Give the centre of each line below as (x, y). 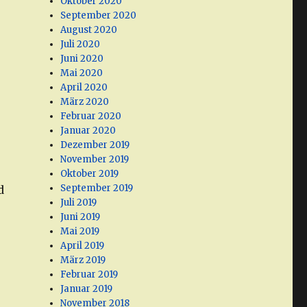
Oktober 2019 (90, 174)
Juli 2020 (81, 45)
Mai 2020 (82, 73)
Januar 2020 (88, 131)
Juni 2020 (82, 59)
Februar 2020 (91, 116)
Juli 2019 (79, 203)
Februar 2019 (89, 275)
